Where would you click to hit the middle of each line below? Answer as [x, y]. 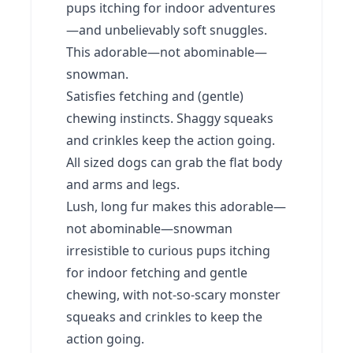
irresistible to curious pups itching [168, 251]
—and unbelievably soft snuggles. [167, 30]
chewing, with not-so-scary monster [173, 295]
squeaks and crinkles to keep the [164, 317]
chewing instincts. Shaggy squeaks [170, 118]
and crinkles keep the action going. [171, 140]
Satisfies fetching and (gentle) [155, 96]
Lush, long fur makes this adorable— [176, 206]
